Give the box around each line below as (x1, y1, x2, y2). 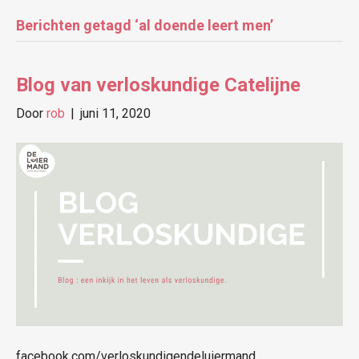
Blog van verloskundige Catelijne (16, 74, 301, 96)
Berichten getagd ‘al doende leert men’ (16, 17, 273, 34)
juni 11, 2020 (80, 106, 151, 121)
